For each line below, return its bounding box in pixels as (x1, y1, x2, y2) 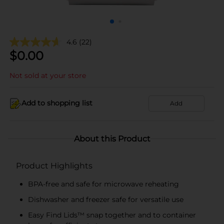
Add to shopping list (21, 98, 92, 107)
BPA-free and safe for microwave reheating (28, 179, 179, 188)
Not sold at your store (9, 70, 86, 80)
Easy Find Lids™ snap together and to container (28, 210, 196, 219)
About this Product (73, 133, 150, 143)
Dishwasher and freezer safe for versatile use (28, 194, 183, 204)
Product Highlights (16, 160, 92, 170)
